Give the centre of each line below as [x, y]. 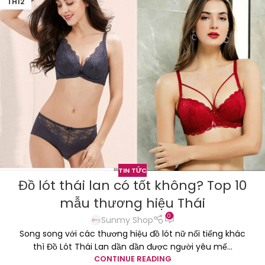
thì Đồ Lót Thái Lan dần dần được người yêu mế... [132, 246]
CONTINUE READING [132, 258]
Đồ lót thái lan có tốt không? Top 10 [132, 186]
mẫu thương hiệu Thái [132, 203]
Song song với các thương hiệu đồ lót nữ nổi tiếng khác [132, 233]
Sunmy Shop [127, 220]
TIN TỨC [132, 170]
